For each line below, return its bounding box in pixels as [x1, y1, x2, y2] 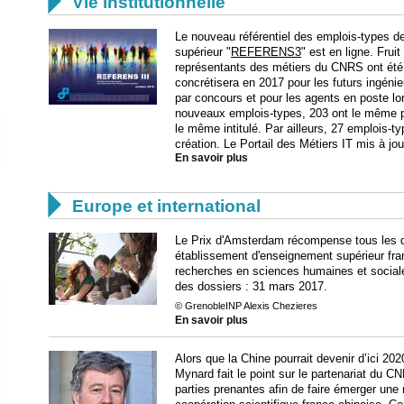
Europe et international [72, 197, 261, 216]
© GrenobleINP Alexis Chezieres [175, 299, 317, 311]
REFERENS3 [231, 45, 301, 59]
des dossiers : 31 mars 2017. [175, 280, 327, 293]
